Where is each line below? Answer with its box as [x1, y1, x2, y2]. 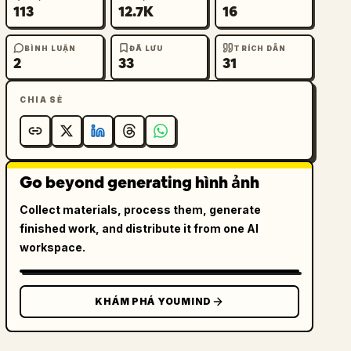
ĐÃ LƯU [128, 43, 164, 52]
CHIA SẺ [20, 95, 63, 104]
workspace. [20, 241, 86, 254]
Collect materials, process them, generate [20, 203, 262, 216]
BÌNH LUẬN [24, 43, 77, 52]
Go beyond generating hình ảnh [20, 172, 260, 193]
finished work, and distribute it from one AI [20, 222, 259, 235]
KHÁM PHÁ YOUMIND [95, 295, 212, 307]
